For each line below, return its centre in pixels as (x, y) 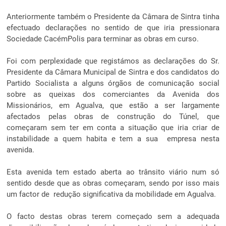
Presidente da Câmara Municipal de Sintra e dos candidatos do (113, 72)
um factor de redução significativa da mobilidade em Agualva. (111, 194)
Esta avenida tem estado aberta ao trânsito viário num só (113, 172)
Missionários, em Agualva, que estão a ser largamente (113, 105)
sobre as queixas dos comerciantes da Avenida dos (113, 94)
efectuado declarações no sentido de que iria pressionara (113, 27)
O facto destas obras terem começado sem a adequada (113, 216)
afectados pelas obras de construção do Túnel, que (113, 116)
